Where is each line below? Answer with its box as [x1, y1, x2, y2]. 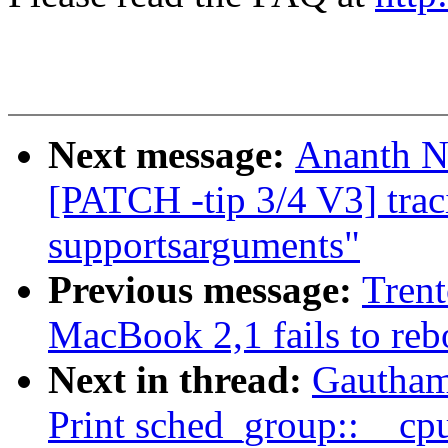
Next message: [48, 133, 295, 177]
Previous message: [48, 268, 362, 312]
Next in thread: [48, 358, 312, 402]
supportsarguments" [48, 223, 360, 267]
